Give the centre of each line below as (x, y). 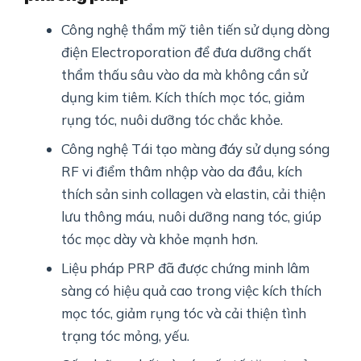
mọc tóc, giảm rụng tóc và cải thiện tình (184, 313)
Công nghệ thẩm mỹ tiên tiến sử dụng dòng (196, 30)
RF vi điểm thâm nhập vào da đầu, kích (182, 172)
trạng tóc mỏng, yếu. (126, 336)
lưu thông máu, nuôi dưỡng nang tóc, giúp (192, 217)
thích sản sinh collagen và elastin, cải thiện (194, 194)
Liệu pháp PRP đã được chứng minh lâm (186, 268)
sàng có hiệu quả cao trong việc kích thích (192, 291)
